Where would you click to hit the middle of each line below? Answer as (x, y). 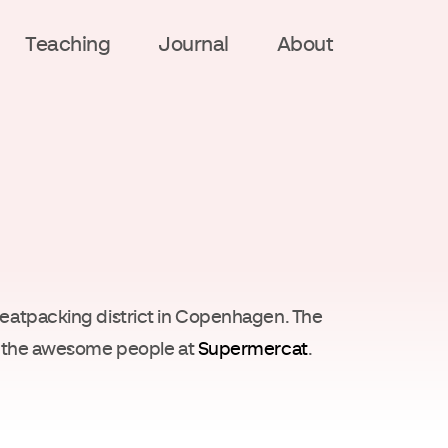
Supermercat (252, 350)
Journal (193, 46)
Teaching (67, 46)
